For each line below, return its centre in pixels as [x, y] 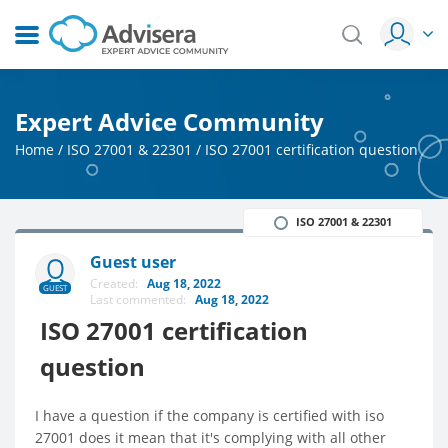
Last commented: [142, 299]
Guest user [133, 261]
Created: [118, 283]
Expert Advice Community [169, 121]
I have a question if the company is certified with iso [209, 415]
